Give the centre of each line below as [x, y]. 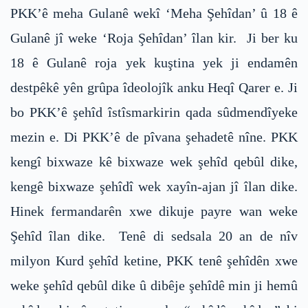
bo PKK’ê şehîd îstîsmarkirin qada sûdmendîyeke [154, 112]
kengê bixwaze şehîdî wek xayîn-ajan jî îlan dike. [154, 187]
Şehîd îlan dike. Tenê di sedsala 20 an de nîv [154, 236]
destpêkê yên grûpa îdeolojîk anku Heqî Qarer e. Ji [154, 88]
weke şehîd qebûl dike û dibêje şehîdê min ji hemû [154, 286]
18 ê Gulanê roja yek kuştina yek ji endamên [154, 63]
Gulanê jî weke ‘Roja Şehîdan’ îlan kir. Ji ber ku [154, 38]
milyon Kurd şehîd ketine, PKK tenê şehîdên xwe [154, 261]
